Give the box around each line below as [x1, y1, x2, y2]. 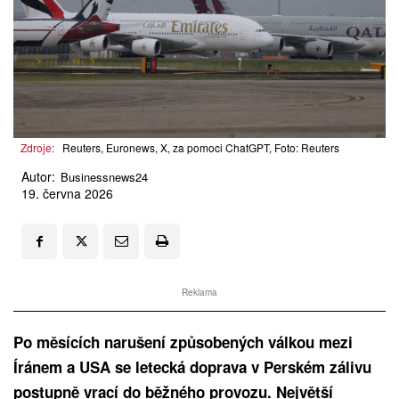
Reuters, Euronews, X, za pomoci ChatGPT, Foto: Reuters [62, 140, 339, 156]
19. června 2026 [21, 184, 113, 203]
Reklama [182, 286, 217, 299]
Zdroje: [20, 140, 54, 156]
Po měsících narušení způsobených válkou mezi [13, 331, 353, 354]
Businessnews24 [61, 168, 148, 186]
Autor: [21, 167, 55, 186]
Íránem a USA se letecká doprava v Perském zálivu [13, 356, 371, 379]
